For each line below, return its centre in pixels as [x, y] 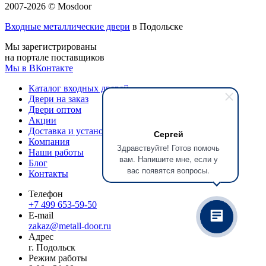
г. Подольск [52, 248]
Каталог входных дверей [79, 88]
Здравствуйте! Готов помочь [168, 148]
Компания [49, 142]
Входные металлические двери [67, 27]
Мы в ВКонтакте [39, 68]
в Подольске [156, 27]
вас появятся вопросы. [168, 170]
